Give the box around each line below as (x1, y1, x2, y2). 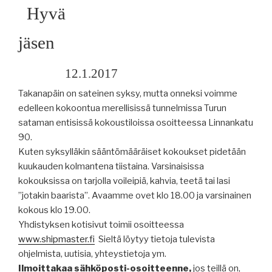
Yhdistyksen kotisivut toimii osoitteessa (18, 219, 184, 230)
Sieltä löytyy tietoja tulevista (98, 233, 215, 245)
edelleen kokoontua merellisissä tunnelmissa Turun (18, 102, 226, 114)
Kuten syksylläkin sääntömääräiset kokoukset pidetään (18, 146, 246, 157)
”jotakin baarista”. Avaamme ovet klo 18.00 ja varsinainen (18, 189, 251, 201)
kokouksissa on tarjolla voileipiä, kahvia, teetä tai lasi (18, 175, 230, 186)
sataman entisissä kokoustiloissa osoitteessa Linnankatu (18, 117, 253, 128)
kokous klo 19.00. (18, 204, 90, 216)
